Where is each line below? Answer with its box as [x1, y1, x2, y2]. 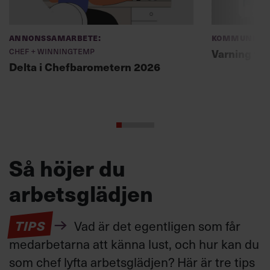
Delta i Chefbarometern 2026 [9, 58, 160, 75]
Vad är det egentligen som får [71, 216, 240, 235]
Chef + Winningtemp [9, 43, 95, 57]
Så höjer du [9, 151, 125, 184]
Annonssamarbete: [9, 30, 101, 44]
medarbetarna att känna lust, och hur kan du [9, 234, 259, 253]
